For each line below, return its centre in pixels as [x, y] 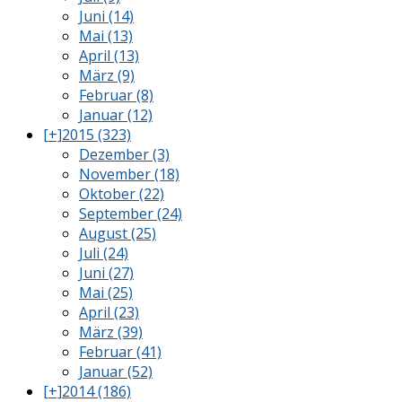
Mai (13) [106, 35]
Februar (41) [120, 351]
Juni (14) [106, 16]
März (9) [107, 75]
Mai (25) [106, 292]
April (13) [109, 55]
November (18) [129, 174]
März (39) [111, 332]
